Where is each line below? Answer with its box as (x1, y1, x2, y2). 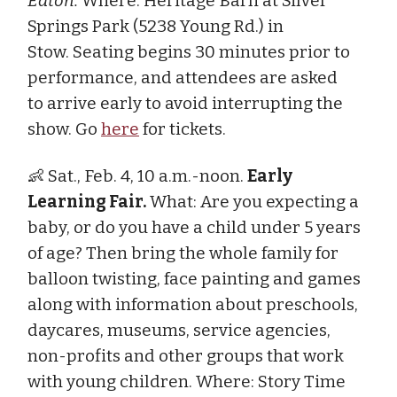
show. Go (27, 118, 101, 139)
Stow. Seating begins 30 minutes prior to (27, 41, 350, 62)
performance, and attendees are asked (27, 66, 338, 88)
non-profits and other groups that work (27, 345, 344, 366)
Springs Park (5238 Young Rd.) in (27, 15, 284, 36)
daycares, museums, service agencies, (27, 319, 331, 340)
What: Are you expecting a (146, 191, 359, 212)
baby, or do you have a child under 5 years (27, 216, 361, 237)
